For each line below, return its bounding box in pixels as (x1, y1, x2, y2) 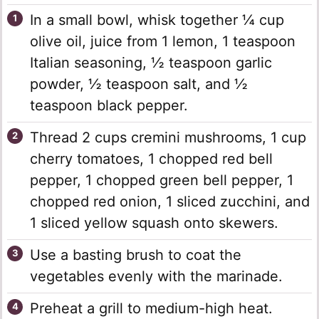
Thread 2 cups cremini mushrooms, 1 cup (30, 128, 306, 146)
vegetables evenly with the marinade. (30, 267, 283, 285)
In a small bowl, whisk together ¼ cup (30, 11, 284, 28)
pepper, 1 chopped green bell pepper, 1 (30, 171, 293, 189)
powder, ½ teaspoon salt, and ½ (30, 75, 248, 93)
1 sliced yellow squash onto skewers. (30, 214, 278, 231)
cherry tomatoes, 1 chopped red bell (30, 150, 273, 167)
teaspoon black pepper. (30, 96, 188, 114)
